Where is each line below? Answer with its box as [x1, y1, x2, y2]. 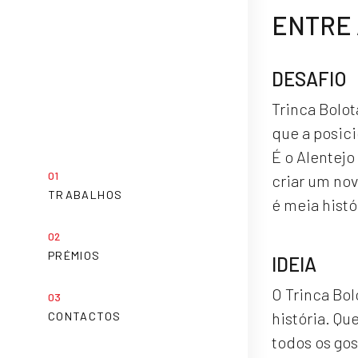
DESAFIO [272, 66, 347, 90]
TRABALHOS [48, 187, 123, 201]
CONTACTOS [48, 308, 121, 323]
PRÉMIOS [48, 248, 101, 262]
